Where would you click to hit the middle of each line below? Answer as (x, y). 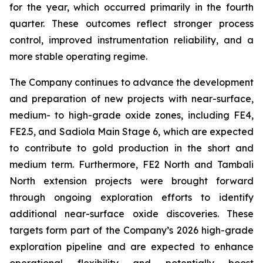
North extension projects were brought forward (131, 181)
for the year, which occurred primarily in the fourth (131, 7)
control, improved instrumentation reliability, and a (131, 40)
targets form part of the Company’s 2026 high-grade (131, 230)
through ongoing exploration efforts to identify (131, 197)
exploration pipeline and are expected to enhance (131, 247)
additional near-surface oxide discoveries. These (131, 214)
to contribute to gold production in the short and (131, 148)
